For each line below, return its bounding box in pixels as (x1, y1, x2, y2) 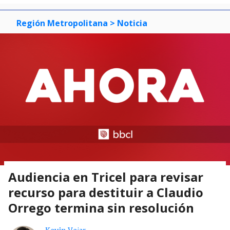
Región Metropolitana (16, 17, 108, 29)
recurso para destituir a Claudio (8, 184, 203, 201)
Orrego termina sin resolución (8, 199, 194, 217)
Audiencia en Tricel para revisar (8, 168, 203, 186)
